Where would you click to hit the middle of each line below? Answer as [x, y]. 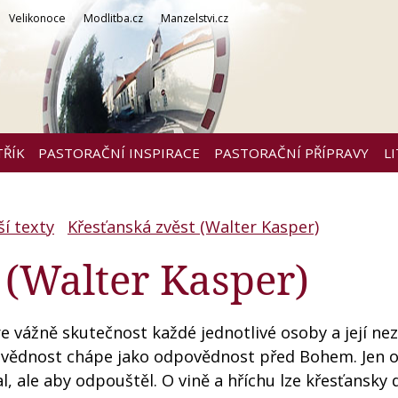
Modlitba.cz [113, 18]
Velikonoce [37, 18]
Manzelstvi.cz [195, 18]
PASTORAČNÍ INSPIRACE [119, 153]
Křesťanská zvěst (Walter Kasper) [193, 227]
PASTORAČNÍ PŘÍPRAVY [291, 153]
